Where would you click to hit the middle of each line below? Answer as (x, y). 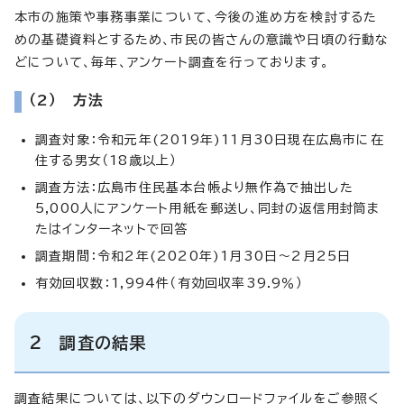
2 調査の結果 (88, 342)
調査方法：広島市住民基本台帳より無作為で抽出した (194, 187)
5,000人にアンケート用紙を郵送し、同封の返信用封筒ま (208, 208)
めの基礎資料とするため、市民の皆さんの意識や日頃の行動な (202, 39)
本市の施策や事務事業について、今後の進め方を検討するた (196, 17)
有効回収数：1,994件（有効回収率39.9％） (169, 283)
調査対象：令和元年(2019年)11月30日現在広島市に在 (210, 139)
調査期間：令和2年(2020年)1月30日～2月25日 (193, 256)
